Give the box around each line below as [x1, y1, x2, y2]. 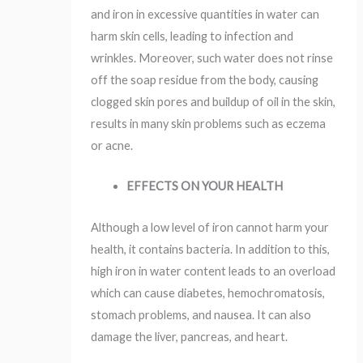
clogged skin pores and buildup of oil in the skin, [91, 94, 336, 109]
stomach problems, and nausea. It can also [91, 307, 312, 322]
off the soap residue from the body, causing [91, 72, 319, 87]
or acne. [91, 138, 134, 152]
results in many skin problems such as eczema [91, 116, 327, 130]
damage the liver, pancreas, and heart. [91, 329, 288, 344]
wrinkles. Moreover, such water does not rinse [91, 50, 334, 65]
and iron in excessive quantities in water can [91, 6, 320, 21]
